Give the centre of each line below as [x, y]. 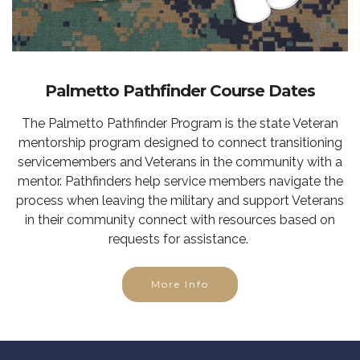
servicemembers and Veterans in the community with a [180, 162]
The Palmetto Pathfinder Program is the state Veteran [180, 123]
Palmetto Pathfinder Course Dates [180, 90]
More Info [180, 284]
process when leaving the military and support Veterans [180, 200]
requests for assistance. [180, 239]
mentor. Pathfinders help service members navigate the [180, 181]
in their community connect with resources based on [180, 219]
